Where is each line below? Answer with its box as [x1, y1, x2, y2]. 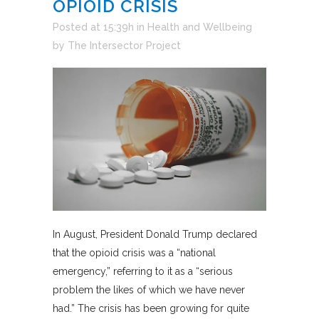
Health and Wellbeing [147, 21, 252, 33]
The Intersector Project [68, 40, 181, 52]
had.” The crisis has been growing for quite [53, 302, 249, 314]
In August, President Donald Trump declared [53, 228, 257, 240]
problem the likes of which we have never [53, 283, 245, 296]
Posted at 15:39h [53, 21, 134, 33]
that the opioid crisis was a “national [53, 246, 216, 258]
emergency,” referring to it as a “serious [53, 265, 233, 277]
